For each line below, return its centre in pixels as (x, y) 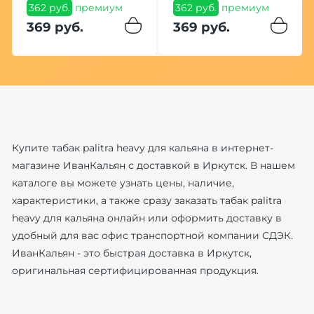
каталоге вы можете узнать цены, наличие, (123, 183)
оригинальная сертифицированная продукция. (135, 270)
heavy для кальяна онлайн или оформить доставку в (146, 218)
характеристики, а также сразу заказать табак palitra (146, 200)
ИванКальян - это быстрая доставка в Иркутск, (131, 253)
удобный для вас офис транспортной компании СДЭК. (152, 235)
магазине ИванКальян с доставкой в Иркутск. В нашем (153, 165)
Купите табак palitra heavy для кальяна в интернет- (142, 148)
